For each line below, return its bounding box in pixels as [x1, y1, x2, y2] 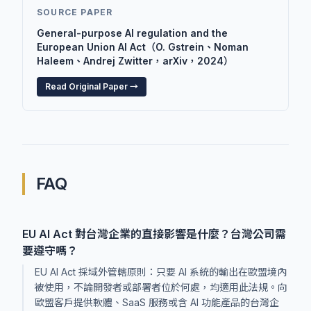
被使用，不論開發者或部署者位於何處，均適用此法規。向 [35, 281, 287, 293]
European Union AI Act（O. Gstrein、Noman [37, 41, 249, 53]
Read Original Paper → [45, 81, 138, 92]
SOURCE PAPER [37, 7, 113, 17]
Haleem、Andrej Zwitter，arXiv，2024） [37, 55, 233, 67]
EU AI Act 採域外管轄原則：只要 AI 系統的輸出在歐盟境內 [35, 266, 287, 278]
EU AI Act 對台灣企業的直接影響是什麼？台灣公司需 [22, 227, 286, 241]
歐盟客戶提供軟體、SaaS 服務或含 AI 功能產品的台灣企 [35, 296, 279, 308]
